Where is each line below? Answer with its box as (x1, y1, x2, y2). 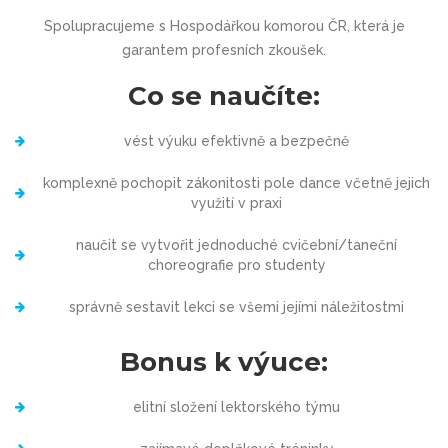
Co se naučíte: (128, 80, 320, 112)
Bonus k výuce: (120, 346, 328, 378)
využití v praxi (191, 195, 282, 211)
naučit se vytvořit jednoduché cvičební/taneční (76, 237, 397, 253)
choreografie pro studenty (147, 257, 326, 273)
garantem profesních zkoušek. (122, 42, 326, 58)
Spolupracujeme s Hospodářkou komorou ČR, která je (43, 18, 405, 34)
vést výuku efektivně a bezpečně (124, 133, 349, 149)
